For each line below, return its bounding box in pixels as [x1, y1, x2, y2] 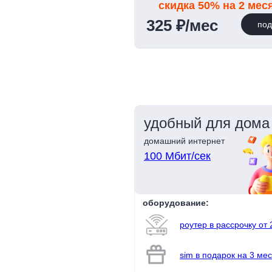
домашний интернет [144, 136, 225, 146]
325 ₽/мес [146, 16, 218, 35]
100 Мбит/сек [144, 150, 211, 162]
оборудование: [143, 198, 209, 208]
